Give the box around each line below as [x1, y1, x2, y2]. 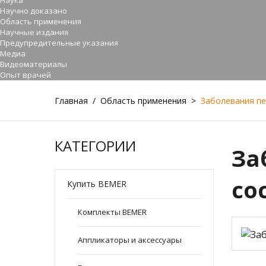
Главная [55, 95, 88, 107]
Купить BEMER [67, 178, 126, 190]
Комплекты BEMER [78, 207, 147, 218]
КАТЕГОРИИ [55, 136, 136, 156]
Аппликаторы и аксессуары [78, 235, 182, 246]
